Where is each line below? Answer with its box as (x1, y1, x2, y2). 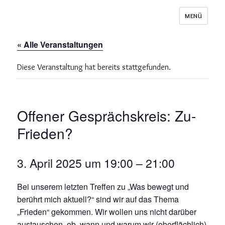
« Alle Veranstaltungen (17, 39, 103, 50)
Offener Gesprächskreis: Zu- (17, 105, 196, 126)
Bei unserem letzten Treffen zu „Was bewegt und (17, 181, 189, 192)
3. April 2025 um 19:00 (17, 155, 134, 171)
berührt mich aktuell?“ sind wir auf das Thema (17, 193, 179, 205)
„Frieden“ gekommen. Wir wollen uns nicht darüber (17, 206, 197, 217)
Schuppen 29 (17, 16, 81, 30)
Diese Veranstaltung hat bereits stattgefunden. (17, 62, 171, 72)
